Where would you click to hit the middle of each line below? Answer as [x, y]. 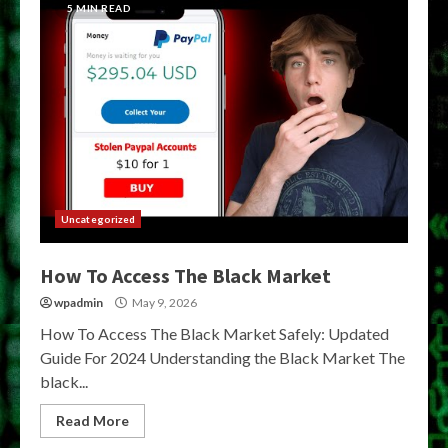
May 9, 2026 [163, 302]
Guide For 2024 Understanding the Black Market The [222, 357]
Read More [92, 420]
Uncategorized [98, 219]
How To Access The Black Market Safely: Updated [214, 333]
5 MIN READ [99, 8]
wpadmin [78, 302]
